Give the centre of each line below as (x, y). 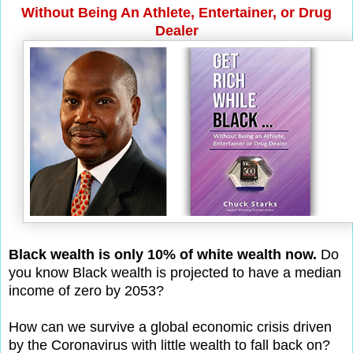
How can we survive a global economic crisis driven (170, 327)
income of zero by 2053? (86, 290)
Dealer (176, 30)
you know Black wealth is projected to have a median (175, 272)
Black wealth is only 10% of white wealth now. (163, 254)
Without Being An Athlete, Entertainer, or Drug (176, 12)
